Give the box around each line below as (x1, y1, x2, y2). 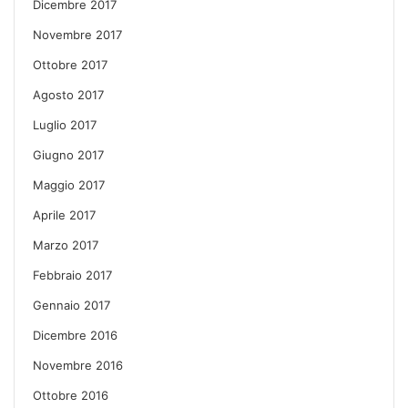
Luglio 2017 (33, 117, 97, 132)
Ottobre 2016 (33, 387, 108, 403)
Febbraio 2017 (33, 267, 112, 282)
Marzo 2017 (33, 237, 98, 252)
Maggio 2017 (33, 177, 105, 192)
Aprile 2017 (33, 207, 96, 222)
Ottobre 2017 (33, 56, 107, 72)
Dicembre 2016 (33, 327, 117, 342)
